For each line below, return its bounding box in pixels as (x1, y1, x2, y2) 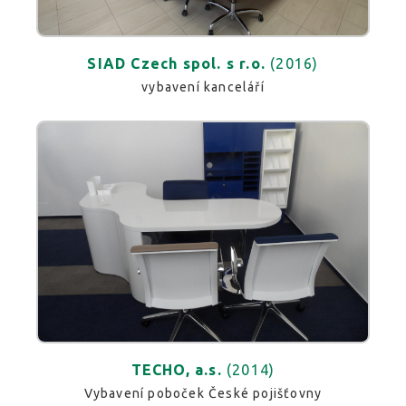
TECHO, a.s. (130, 361, 222, 378)
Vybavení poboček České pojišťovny (83, 385, 323, 401)
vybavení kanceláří (141, 79, 265, 94)
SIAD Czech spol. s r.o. (87, 54, 266, 72)
